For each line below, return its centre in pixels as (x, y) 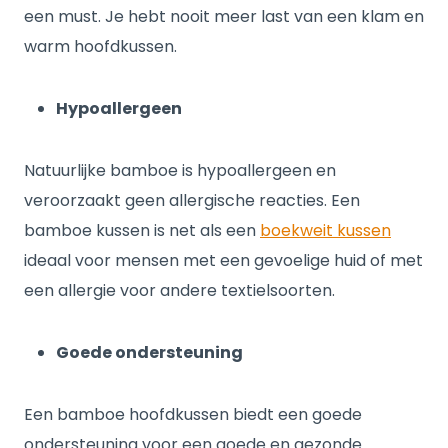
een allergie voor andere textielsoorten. (181, 290)
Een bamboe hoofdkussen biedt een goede (193, 414)
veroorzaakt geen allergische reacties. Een (192, 200)
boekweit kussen (325, 230)
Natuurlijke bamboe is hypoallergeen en (180, 170)
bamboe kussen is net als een (142, 230)
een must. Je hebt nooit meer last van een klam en (224, 16)
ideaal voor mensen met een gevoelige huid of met (223, 260)
